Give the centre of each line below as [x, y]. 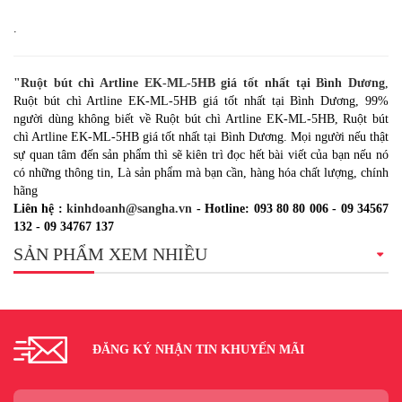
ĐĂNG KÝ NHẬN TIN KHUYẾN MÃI [198, 350]
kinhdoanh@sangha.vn [130, 209]
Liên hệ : [40, 209]
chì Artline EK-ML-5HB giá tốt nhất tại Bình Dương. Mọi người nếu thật [201, 137]
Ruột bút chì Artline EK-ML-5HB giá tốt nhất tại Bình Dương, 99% [201, 101]
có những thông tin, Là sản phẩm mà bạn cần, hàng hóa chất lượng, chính [201, 173]
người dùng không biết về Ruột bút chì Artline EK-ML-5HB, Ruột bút [201, 119]
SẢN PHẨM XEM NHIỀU [110, 254]
